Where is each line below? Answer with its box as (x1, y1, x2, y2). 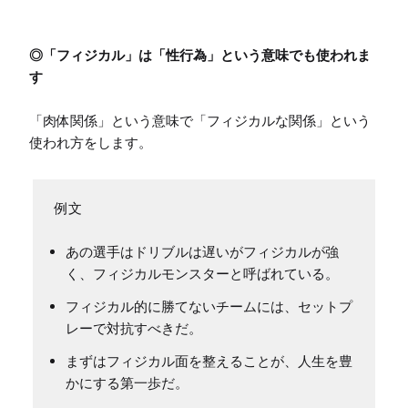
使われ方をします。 (29, 133, 152, 151)
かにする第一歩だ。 (66, 373, 189, 392)
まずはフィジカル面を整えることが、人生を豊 (66, 352, 352, 370)
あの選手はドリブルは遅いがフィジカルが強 (66, 242, 339, 260)
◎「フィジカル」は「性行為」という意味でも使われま (29, 46, 371, 64)
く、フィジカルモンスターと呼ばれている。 (66, 264, 339, 282)
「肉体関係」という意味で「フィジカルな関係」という (29, 111, 371, 129)
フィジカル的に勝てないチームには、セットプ (66, 297, 352, 315)
